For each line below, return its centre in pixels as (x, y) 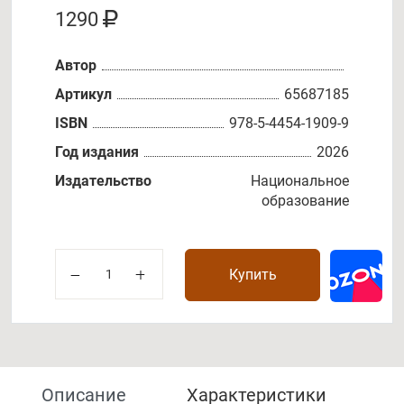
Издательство (103, 180)
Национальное (300, 180)
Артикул (83, 94)
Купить (252, 274)
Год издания (97, 151)
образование (305, 200)
